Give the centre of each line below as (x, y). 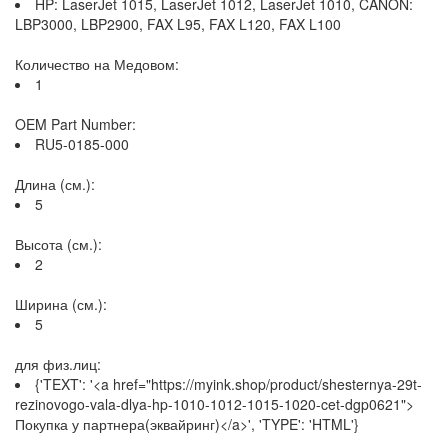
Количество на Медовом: (97, 64)
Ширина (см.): (61, 304)
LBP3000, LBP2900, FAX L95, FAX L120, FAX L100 (178, 24)
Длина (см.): (55, 184)
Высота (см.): (58, 244)
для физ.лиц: (58, 364)
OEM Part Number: (75, 124)
